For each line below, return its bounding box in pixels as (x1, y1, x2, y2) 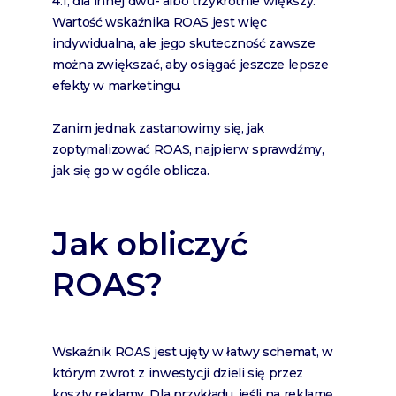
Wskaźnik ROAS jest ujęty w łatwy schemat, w (52, 344, 333, 361)
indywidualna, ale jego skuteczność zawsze (52, 35, 316, 52)
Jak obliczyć (52, 225, 248, 264)
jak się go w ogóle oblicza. (52, 163, 209, 179)
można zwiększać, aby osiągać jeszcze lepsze (52, 57, 329, 73)
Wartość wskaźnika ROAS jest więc (52, 14, 267, 31)
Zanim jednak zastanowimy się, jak (52, 120, 265, 137)
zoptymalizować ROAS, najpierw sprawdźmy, (52, 141, 324, 158)
